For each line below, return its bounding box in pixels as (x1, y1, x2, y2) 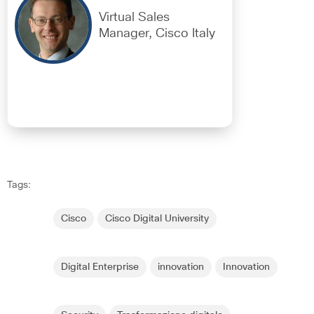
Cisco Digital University (105, 214, 209, 224)
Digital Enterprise (61, 262, 139, 273)
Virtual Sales (99, 11, 170, 25)
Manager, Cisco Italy (99, 27, 215, 41)
